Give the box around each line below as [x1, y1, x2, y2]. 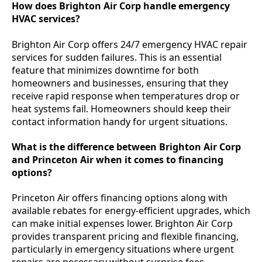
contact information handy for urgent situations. [12, 115, 227, 128]
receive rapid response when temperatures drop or [12, 89, 240, 102]
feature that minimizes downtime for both [12, 63, 199, 77]
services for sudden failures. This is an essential [12, 50, 222, 64]
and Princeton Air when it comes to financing [12, 153, 223, 166]
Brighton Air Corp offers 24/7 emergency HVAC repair [12, 37, 247, 51]
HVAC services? [12, 12, 80, 26]
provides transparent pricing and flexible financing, [12, 230, 239, 243]
